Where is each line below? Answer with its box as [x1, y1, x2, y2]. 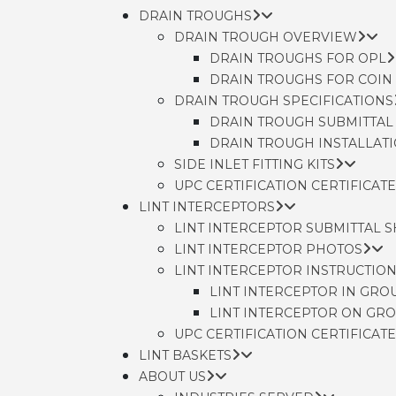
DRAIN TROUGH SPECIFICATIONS [174, 93, 393, 109]
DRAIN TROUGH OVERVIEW [174, 29, 357, 45]
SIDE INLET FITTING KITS [174, 156, 335, 172]
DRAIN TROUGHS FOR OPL [209, 50, 386, 66]
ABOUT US [139, 369, 206, 385]
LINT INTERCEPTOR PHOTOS [174, 241, 362, 257]
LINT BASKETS [139, 347, 232, 363]
